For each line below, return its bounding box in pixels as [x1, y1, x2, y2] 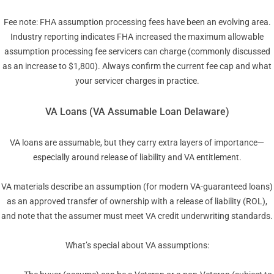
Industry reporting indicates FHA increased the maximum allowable [10, 32, 264, 42]
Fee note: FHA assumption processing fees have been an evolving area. [3, 17, 271, 28]
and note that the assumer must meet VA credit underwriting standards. [1, 211, 273, 221]
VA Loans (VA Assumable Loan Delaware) [45, 106, 229, 118]
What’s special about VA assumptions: [65, 240, 209, 251]
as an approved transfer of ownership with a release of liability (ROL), [7, 196, 267, 207]
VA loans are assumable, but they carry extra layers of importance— [10, 138, 264, 148]
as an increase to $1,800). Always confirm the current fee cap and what [2, 61, 272, 72]
